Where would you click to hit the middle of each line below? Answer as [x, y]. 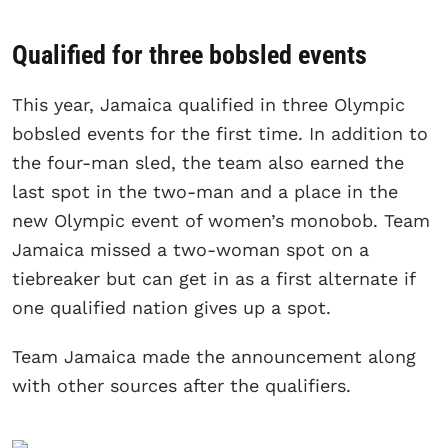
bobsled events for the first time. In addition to [220, 134]
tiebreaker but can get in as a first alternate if [213, 279]
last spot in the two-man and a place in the [205, 192]
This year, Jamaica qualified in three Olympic [208, 105]
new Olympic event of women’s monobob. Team [221, 221]
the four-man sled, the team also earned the [208, 163]
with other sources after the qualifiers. [181, 386]
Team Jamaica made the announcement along [214, 357]
